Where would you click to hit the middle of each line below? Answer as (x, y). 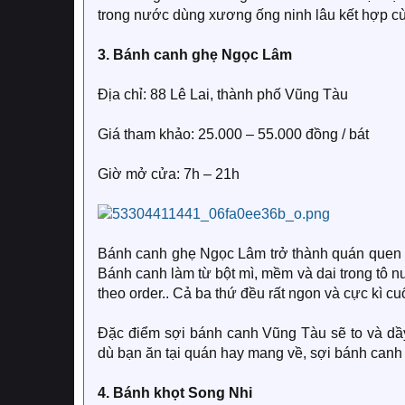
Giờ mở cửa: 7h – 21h (169, 174)
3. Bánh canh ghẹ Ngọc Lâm (195, 55)
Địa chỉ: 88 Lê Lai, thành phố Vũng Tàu (223, 94)
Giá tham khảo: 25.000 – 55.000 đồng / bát (233, 134)
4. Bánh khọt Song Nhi (175, 393)
